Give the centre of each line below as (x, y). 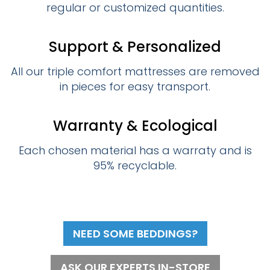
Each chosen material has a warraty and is (135, 151)
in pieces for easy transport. (135, 87)
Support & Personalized (135, 47)
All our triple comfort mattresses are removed (135, 72)
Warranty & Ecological (135, 126)
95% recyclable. (135, 166)
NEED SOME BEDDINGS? (135, 234)
